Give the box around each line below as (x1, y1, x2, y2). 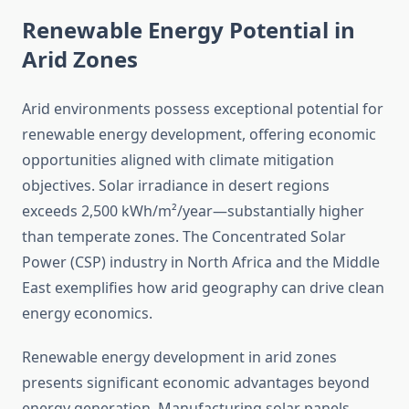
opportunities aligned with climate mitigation (22, 150, 334, 171)
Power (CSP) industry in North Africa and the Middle (22, 252, 380, 273)
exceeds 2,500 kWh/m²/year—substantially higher (22, 201, 364, 222)
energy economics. (22, 303, 152, 324)
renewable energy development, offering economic (22, 124, 376, 145)
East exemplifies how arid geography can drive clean (22, 278, 384, 299)
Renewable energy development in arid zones (22, 347, 337, 368)
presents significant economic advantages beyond (22, 372, 370, 393)
